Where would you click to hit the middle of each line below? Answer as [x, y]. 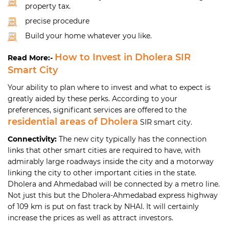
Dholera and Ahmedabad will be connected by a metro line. [114, 184]
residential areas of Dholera [73, 122]
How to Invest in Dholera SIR [123, 58]
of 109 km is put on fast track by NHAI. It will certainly [103, 207]
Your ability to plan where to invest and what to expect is [109, 88]
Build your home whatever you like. [88, 36]
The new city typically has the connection [133, 139]
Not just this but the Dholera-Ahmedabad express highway [113, 196]
